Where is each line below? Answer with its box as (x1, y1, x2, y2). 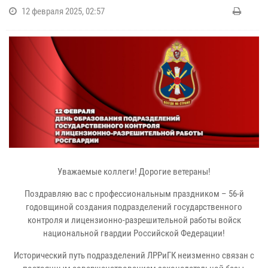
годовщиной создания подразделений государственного (26, 201, 242, 212)
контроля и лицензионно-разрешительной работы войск (27, 214, 241, 226)
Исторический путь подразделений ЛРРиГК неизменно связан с (14, 249, 254, 261)
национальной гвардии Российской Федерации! (43, 227, 225, 239)
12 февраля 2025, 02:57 (22, 6, 105, 17)
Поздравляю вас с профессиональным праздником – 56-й (24, 188, 244, 199)
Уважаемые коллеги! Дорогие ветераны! (57, 166, 211, 177)
